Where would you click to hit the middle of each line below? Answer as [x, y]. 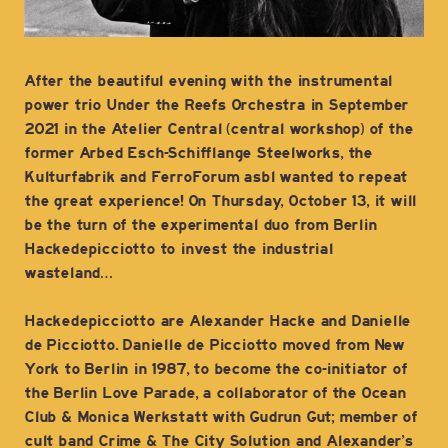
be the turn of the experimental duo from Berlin [200, 225]
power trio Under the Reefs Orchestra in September [216, 105]
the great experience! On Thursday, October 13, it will [220, 201]
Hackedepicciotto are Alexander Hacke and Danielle [217, 321]
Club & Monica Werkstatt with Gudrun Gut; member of [220, 417]
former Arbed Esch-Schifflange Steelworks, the [198, 153]
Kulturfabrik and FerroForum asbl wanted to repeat [216, 177]
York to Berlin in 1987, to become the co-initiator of [215, 369]
